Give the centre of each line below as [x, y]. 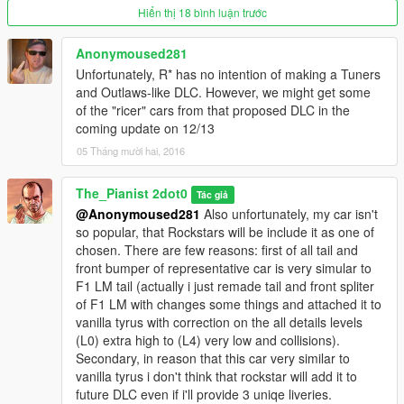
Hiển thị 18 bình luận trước [202, 13]
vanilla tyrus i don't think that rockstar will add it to [216, 376]
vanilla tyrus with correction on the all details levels [219, 322]
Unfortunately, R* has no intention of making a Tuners [228, 74]
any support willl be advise [96, 104]
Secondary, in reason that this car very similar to [213, 358]
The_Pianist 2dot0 [132, 193]
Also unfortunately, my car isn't [289, 214]
